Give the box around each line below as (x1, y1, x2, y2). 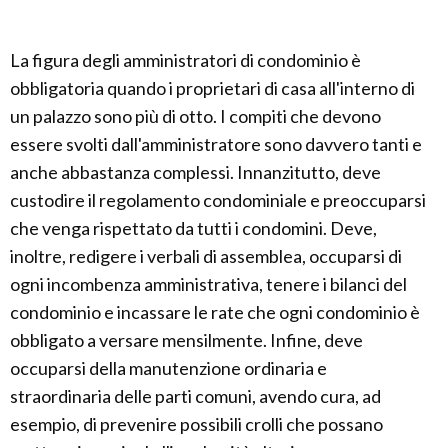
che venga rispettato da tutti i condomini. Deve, (10, 217, 377, 239)
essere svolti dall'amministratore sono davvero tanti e (10, 133, 422, 155)
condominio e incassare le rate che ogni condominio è (10, 301, 420, 323)
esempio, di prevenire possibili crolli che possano (10, 413, 383, 435)
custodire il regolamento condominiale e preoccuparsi (10, 189, 426, 211)
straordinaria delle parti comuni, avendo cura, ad (10, 385, 381, 407)
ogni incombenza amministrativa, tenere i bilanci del (10, 273, 407, 295)
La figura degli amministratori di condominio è (10, 49, 361, 71)
